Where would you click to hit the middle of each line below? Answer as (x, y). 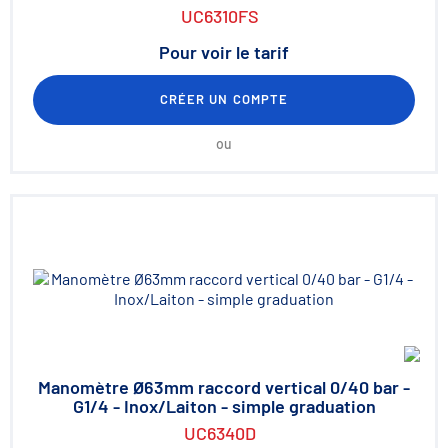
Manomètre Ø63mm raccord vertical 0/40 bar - (224, 387)
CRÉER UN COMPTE (224, 99)
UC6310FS (220, 16)
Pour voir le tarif (224, 52)
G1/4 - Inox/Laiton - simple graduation (224, 406)
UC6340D (220, 433)
